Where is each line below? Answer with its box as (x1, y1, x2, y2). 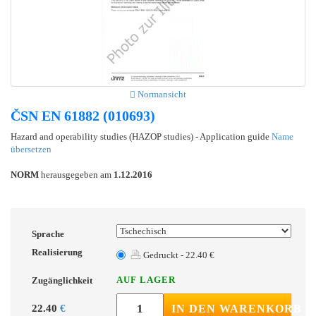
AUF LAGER (116, 274, 176, 285)
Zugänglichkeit (32, 274, 92, 286)
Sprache (32, 228, 64, 239)
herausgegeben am (39, 169, 114, 180)
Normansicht (135, 88, 186, 99)
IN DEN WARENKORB (171, 302, 302, 315)
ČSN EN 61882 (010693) (11, 107, 155, 123)
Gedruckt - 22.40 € (141, 249, 214, 260)
